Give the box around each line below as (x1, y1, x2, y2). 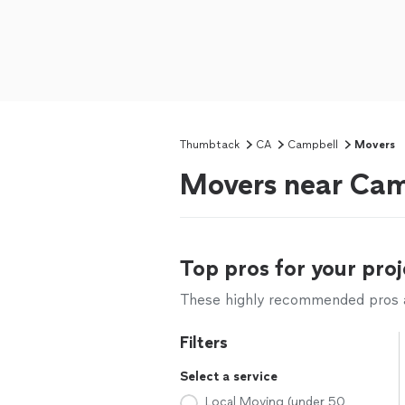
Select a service (180, 369, 278, 384)
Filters (180, 333, 228, 353)
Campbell (287, 138, 338, 151)
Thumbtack (180, 138, 240, 151)
